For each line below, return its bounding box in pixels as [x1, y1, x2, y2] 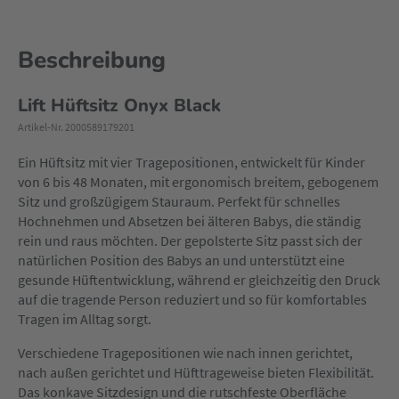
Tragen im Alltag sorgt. [18, 310, 151, 328]
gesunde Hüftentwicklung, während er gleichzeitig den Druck [18, 271, 380, 289]
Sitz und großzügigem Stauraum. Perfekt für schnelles [18, 192, 340, 210]
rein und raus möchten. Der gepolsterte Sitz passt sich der [18, 232, 362, 249]
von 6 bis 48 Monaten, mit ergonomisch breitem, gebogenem [18, 173, 379, 191]
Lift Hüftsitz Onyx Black [18, 94, 221, 118]
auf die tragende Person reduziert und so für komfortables [18, 290, 367, 308]
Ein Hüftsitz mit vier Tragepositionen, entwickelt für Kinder [18, 153, 365, 171]
